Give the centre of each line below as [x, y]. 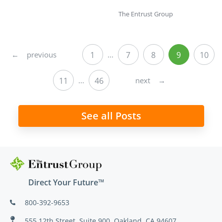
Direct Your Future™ [66, 183]
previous [41, 54]
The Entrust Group [146, 14]
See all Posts [111, 116]
